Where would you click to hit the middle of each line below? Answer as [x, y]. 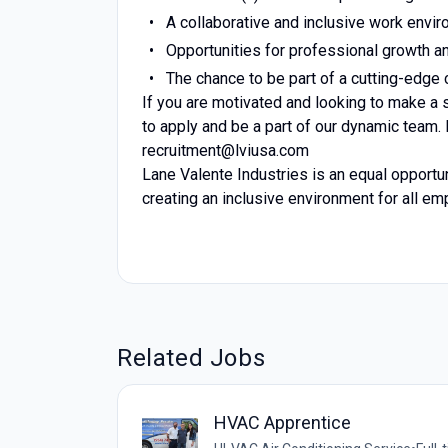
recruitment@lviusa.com [225, 150]
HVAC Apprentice [282, 422]
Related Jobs [191, 358]
